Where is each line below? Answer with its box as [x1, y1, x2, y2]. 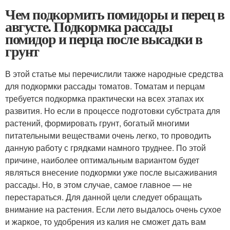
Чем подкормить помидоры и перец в [5, 4, 224, 25]
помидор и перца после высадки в [5, 28, 202, 49]
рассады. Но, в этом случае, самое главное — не [5, 179, 192, 190]
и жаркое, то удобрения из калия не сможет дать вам [5, 216, 206, 227]
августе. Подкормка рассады [5, 16, 172, 37]
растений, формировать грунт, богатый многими [5, 117, 189, 129]
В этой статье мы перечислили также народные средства [5, 68, 223, 80]
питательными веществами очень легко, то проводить [5, 129, 211, 141]
